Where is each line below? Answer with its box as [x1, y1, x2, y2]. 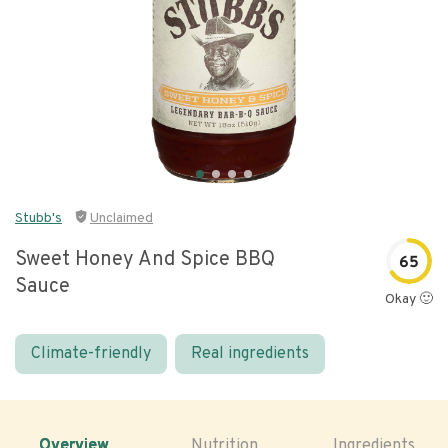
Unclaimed [90, 210, 153, 227]
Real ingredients [191, 344, 309, 364]
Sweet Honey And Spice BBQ [15, 247, 275, 273]
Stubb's [15, 210, 62, 227]
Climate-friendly [31, 344, 151, 364]
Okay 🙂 [385, 291, 433, 308]
